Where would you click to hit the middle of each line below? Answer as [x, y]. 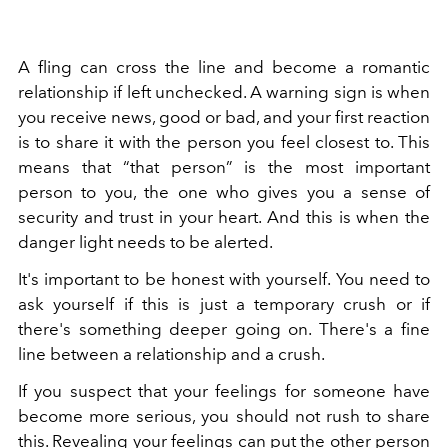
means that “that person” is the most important [224, 166]
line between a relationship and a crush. [171, 353]
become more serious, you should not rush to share [224, 415]
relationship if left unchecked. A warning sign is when [224, 91]
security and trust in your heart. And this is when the [224, 216]
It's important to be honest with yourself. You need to [224, 278]
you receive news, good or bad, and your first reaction [224, 116]
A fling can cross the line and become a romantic [224, 66]
